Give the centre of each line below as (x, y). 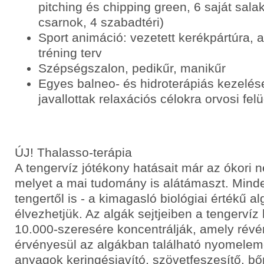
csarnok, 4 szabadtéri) (101, 22)
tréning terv (70, 53)
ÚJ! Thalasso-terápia (73, 152)
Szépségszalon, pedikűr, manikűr (132, 68)
